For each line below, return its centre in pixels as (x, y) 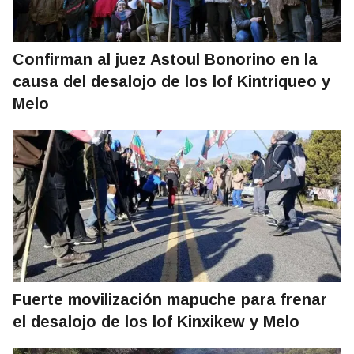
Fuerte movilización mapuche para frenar (170, 300)
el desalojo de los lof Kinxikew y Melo (156, 322)
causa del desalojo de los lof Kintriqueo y (171, 82)
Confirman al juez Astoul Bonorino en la (165, 60)
